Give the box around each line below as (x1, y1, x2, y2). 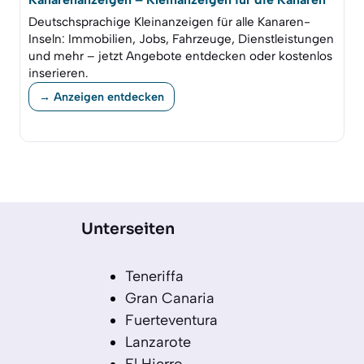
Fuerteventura (125, 311, 218, 330)
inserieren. (28, 66, 89, 81)
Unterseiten (81, 219, 175, 240)
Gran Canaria (125, 289, 214, 308)
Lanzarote (125, 333, 191, 352)
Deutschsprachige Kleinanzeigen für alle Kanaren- (28, 15, 310, 30)
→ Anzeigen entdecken (39, 89, 164, 104)
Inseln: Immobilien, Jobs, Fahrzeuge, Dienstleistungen (28, 32, 334, 47)
